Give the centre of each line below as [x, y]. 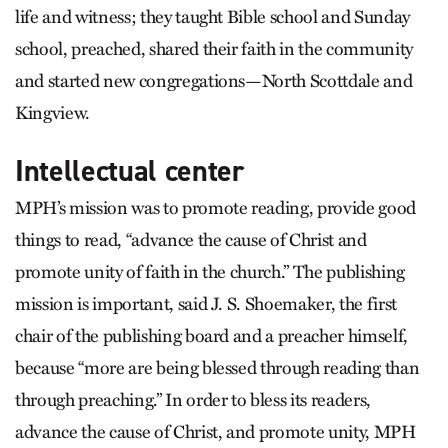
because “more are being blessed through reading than [217, 367]
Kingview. [52, 112]
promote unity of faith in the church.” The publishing [210, 271]
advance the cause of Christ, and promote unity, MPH [215, 431]
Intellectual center [129, 170]
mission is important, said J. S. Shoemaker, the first [206, 303]
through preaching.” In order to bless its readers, [193, 399]
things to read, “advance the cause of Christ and [191, 239]
